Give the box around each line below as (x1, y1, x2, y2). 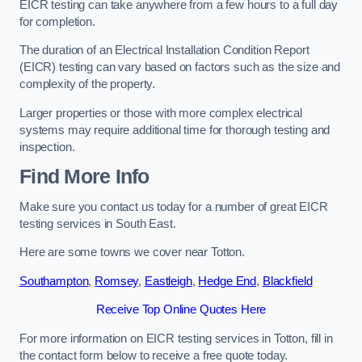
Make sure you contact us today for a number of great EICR (19, 200, 328, 213)
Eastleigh (144, 274, 192, 288)
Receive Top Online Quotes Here (95, 303, 267, 317)
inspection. (19, 140, 75, 154)
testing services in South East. (19, 217, 176, 230)
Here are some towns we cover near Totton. (19, 246, 246, 259)
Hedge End (198, 274, 257, 288)
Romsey (95, 274, 139, 288)
